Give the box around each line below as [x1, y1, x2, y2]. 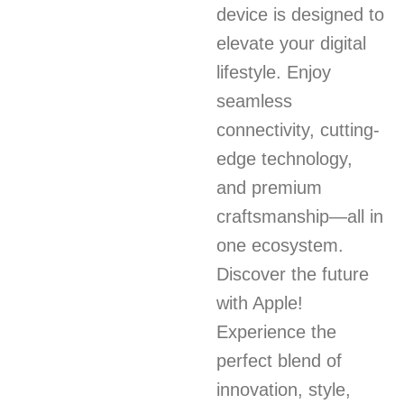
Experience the [216, 322, 337, 342]
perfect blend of [216, 351, 343, 371]
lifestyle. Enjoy [216, 62, 332, 82]
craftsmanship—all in [216, 207, 384, 226]
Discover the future [216, 264, 370, 284]
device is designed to [216, 5, 385, 24]
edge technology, [216, 149, 353, 169]
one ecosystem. [216, 235, 344, 255]
